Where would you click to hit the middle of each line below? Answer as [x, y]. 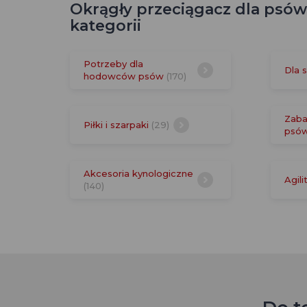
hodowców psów [125, 76]
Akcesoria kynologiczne [138, 173]
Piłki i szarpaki [118, 124]
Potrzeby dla [113, 63]
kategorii [106, 26]
